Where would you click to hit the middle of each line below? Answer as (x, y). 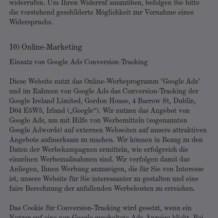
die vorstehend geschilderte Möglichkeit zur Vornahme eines (101, 13)
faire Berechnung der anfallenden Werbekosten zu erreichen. (102, 189)
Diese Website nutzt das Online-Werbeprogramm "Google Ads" (105, 82)
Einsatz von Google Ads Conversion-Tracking (79, 63)
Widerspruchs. (31, 23)
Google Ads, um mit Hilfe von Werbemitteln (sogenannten (98, 121)
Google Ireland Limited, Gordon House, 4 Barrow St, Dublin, (103, 101)
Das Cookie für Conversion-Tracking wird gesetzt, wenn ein (100, 209)
